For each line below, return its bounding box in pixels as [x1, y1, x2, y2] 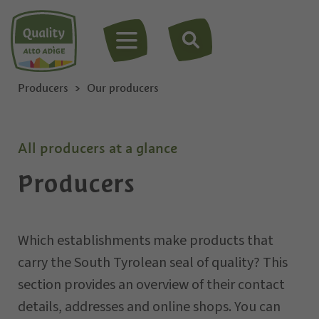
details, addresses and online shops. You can [18, 297, 281, 317]
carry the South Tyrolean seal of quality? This [18, 253, 288, 273]
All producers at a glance [18, 139, 177, 157]
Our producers [87, 80, 159, 95]
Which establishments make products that [18, 231, 273, 251]
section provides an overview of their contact [18, 275, 285, 295]
